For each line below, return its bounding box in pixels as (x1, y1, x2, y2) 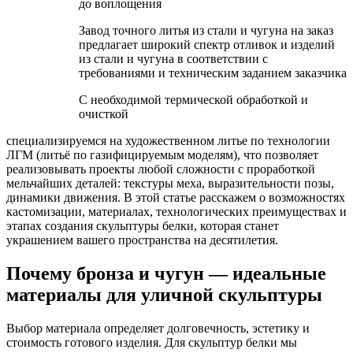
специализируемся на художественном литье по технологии (6, 133, 330, 147)
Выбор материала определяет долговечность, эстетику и (6, 321, 310, 335)
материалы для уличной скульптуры (6, 284, 322, 305)
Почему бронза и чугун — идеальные (6, 262, 326, 284)
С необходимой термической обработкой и (79, 92, 308, 106)
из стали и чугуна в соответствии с (79, 51, 268, 65)
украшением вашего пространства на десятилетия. (6, 232, 278, 247)
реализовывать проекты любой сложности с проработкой (6, 162, 315, 176)
